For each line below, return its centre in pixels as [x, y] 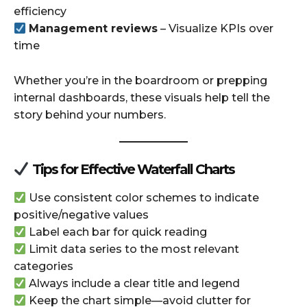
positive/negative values [81, 215]
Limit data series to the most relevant [133, 249]
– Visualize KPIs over [216, 29]
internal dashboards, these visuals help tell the [142, 98]
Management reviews [94, 29]
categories [44, 267]
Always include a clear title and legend [133, 284]
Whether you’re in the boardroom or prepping [140, 81]
